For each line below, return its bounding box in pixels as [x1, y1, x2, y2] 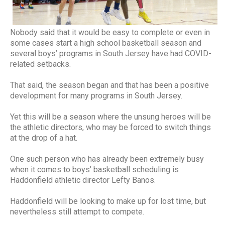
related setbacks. [10, 59, 71, 69]
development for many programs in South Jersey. [10, 91, 182, 101]
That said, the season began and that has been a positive [10, 80, 209, 90]
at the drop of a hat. [10, 133, 77, 143]
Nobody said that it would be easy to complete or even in [10, 28, 210, 38]
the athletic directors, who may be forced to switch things [10, 123, 211, 133]
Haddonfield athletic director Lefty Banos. [10, 175, 158, 185]
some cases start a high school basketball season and [10, 38, 201, 48]
